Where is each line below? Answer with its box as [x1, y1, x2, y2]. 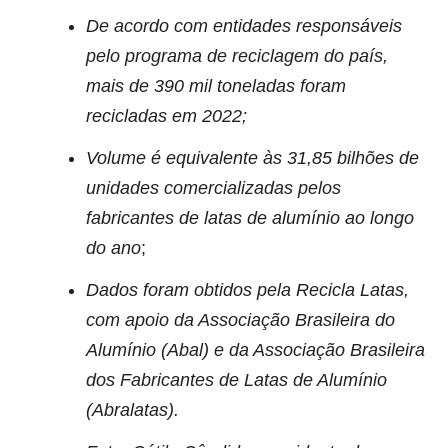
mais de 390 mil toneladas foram [86, 75, 346, 96]
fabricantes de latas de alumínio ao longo [86, 207, 414, 228]
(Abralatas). [86, 399, 179, 420]
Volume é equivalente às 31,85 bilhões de [86, 147, 419, 168]
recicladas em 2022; [86, 105, 247, 126]
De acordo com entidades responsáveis [86, 15, 402, 36]
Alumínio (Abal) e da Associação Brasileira [86, 339, 425, 360]
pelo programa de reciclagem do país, [86, 45, 388, 66]
